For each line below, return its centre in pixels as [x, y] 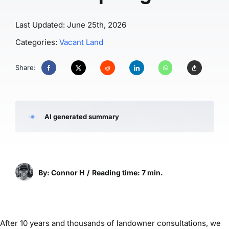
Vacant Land [81, 42]
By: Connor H [61, 173]
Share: [25, 67]
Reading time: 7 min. [127, 173]
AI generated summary [82, 117]
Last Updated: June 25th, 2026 [71, 25]
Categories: [37, 42]
